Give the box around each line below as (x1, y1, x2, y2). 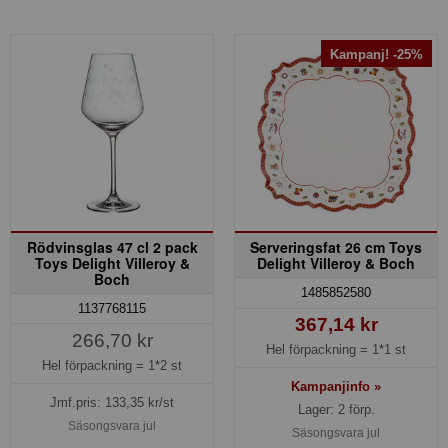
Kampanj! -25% (330, 47, 423, 63)
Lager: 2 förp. (297, 401, 375, 417)
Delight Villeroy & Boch (257, 253, 415, 274)
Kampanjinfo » (291, 378, 381, 394)
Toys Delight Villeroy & (34, 253, 190, 274)
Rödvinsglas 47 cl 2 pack (26, 237, 198, 258)
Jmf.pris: (50, 394, 105, 410)
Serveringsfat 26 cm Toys (250, 237, 422, 258)
